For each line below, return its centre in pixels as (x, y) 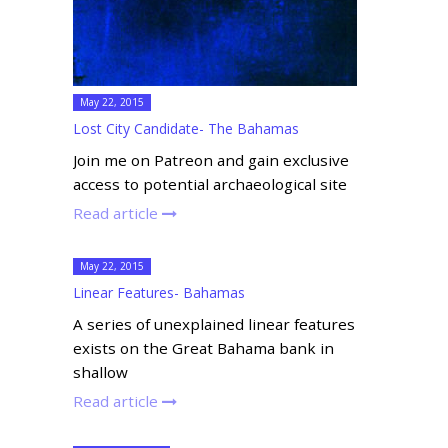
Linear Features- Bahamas (158, 292)
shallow (100, 371)
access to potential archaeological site (209, 183)
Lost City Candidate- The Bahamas (185, 128)
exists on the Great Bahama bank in (203, 347)
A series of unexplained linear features (213, 323)
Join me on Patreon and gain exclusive (210, 159)
